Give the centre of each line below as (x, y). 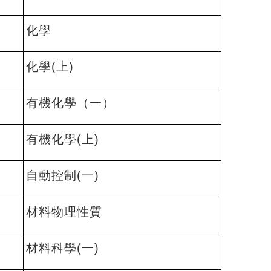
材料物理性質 (64, 212)
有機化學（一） (70, 103)
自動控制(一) (63, 175)
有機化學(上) (63, 139)
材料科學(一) (63, 248)
